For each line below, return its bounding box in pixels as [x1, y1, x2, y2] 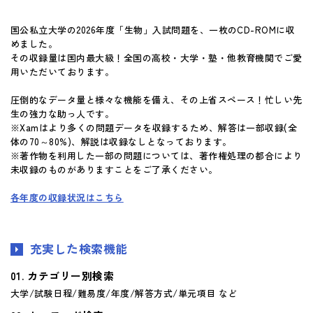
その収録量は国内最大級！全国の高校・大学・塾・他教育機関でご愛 [10, 50, 303, 64]
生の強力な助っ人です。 [10, 106, 115, 120]
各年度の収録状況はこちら [10, 190, 124, 204]
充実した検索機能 [30, 239, 128, 257]
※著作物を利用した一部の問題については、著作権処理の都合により [10, 148, 303, 162]
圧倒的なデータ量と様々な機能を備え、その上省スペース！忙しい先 [10, 92, 303, 106]
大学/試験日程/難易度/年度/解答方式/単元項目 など [10, 286, 238, 300]
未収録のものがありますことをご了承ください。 [10, 162, 218, 176]
